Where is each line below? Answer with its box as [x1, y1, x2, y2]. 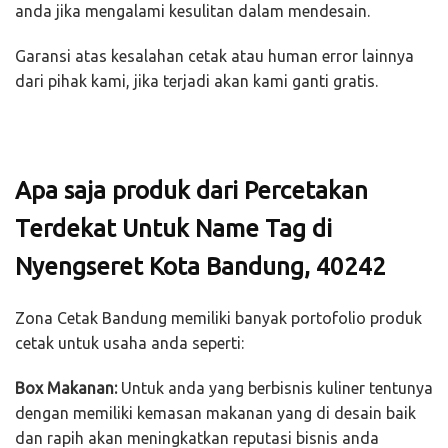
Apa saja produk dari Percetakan [15, 177, 368, 205]
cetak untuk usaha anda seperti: [15, 333, 244, 352]
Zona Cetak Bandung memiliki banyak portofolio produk [15, 308, 422, 327]
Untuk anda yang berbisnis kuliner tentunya [117, 378, 433, 397]
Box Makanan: [15, 378, 117, 397]
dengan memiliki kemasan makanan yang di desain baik [15, 403, 416, 422]
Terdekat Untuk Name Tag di [15, 215, 332, 243]
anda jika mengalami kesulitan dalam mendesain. [15, 2, 370, 21]
